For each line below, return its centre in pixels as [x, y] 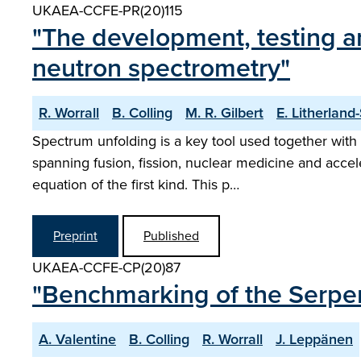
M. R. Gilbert [224, 113]
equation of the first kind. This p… [136, 185]
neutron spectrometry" [161, 68]
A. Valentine [77, 339]
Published [171, 236]
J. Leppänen [314, 339]
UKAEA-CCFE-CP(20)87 [106, 268]
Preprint [75, 236]
